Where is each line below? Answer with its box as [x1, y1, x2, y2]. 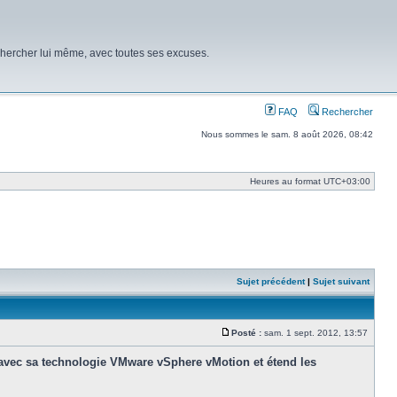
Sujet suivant [313, 276, 370, 286]
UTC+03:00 [323, 176, 370, 186]
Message [231, 336, 269, 346]
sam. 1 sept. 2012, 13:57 [261, 328, 370, 338]
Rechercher [319, 106, 373, 117]
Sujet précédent [237, 276, 305, 286]
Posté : [231, 328, 261, 338]
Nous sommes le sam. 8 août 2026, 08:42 [201, 129, 373, 139]
